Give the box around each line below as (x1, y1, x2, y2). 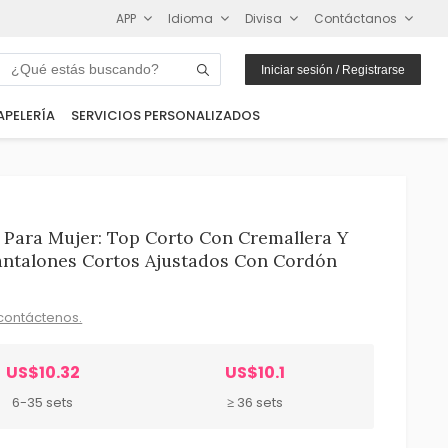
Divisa (245, 9, 283, 27)
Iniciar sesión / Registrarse (261, 62, 406, 77)
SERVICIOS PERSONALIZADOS (70, 106, 260, 126)
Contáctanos (314, 9, 398, 27)
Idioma (168, 9, 214, 27)
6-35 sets (12, 392, 73, 412)
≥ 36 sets (226, 392, 283, 412)
